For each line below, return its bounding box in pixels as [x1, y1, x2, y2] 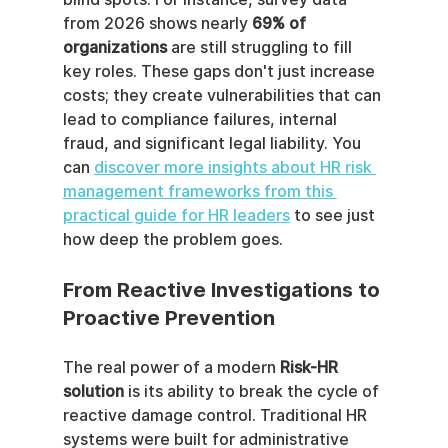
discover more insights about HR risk [93, 158, 376, 178]
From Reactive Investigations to [62, 278, 385, 303]
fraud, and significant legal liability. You [62, 134, 365, 154]
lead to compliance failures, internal [62, 110, 341, 130]
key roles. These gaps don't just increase [62, 62, 379, 82]
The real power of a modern [62, 358, 280, 378]
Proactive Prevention [62, 306, 275, 331]
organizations [62, 38, 167, 58]
